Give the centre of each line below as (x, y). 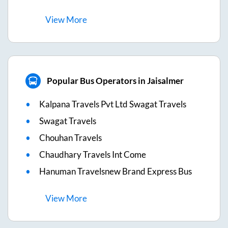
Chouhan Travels (70, 137)
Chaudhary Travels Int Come (93, 154)
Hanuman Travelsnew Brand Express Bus (116, 171)
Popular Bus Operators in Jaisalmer (115, 81)
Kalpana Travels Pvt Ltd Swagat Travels (113, 104)
